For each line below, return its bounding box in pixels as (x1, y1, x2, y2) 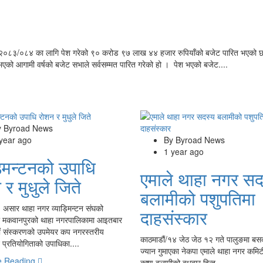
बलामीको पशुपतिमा (140, 185, 255, 211)
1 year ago (163, 145, 204, 157)
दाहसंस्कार (140, 204, 207, 230)
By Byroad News (163, 133, 225, 146)
